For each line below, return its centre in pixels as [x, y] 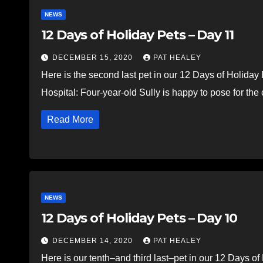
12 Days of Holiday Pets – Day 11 [137, 35]
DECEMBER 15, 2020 [94, 57]
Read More [70, 119]
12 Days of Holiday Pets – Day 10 [139, 218]
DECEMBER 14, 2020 [94, 240]
